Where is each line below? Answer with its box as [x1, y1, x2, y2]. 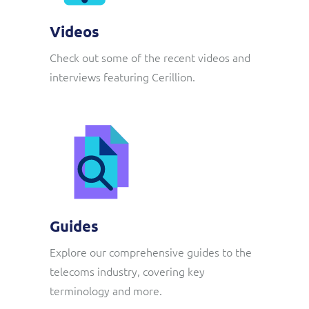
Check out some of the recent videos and [50, 50, 250, 65]
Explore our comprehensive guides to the [50, 244, 252, 259]
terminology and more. [50, 283, 162, 298]
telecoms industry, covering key [50, 263, 205, 279]
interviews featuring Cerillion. [50, 69, 195, 84]
